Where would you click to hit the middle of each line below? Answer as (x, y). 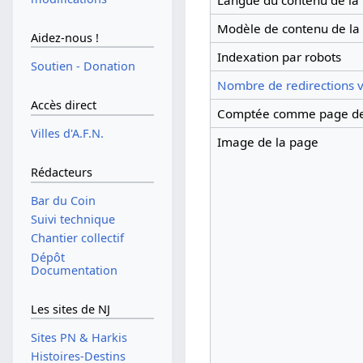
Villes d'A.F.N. (67, 133)
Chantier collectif (77, 238)
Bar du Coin (63, 201)
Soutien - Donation (83, 66)
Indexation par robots (279, 57)
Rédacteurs (61, 173)
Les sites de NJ (70, 310)
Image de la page (267, 142)
